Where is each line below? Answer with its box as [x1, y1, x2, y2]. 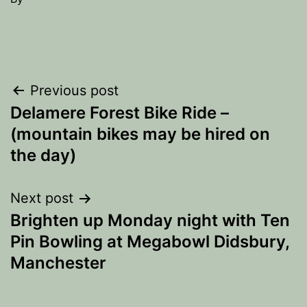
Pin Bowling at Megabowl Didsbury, [10, 232, 289, 251]
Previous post [30, 82, 119, 99]
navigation [10, 110, 130, 140]
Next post [10, 190, 73, 206]
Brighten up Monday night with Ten [10, 210, 290, 230]
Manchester [10, 253, 106, 273]
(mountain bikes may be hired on [10, 124, 270, 144]
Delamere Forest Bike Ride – [10, 103, 229, 123]
